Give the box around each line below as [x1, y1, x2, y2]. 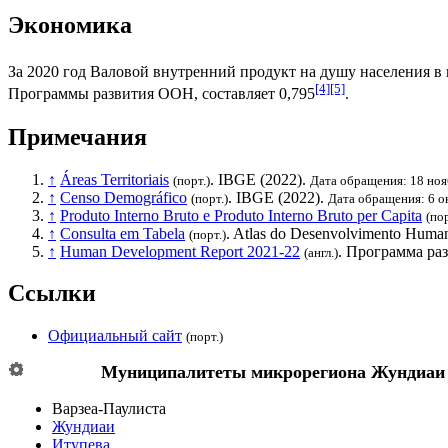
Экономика [8, 12, 132, 39]
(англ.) [304, 244, 338, 260]
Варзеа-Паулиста [52, 400, 166, 418]
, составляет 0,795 [194, 85, 315, 103]
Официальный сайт [48, 327, 182, 345]
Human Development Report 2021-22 [60, 242, 300, 260]
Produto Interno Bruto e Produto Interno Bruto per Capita [60, 206, 422, 224]
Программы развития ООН [8, 85, 194, 103]
